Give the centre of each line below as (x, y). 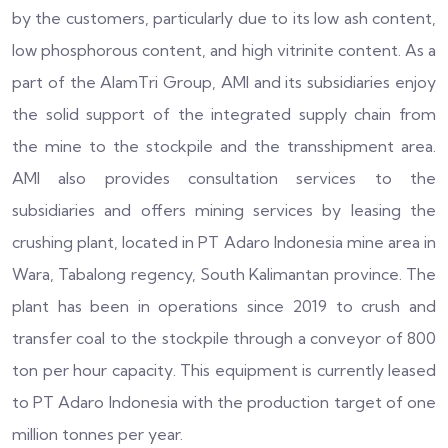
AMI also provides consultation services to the (224, 178)
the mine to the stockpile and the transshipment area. (224, 146)
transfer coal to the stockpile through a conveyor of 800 (224, 338)
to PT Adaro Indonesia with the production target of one (224, 402)
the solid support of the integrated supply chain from (224, 114)
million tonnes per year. (97, 434)
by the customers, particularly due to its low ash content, (224, 18)
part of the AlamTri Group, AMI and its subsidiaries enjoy (224, 82)
